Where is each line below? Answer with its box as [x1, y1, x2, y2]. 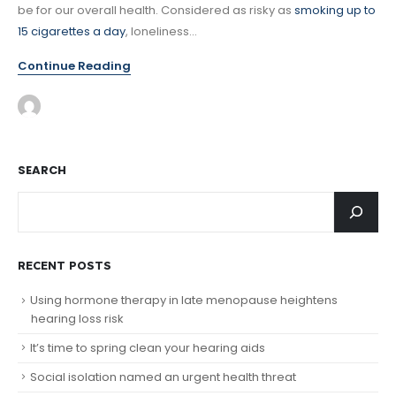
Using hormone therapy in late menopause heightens [30, 292, 338, 309]
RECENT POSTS [18, 258, 111, 273]
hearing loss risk [31, 309, 124, 327]
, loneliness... [126, 22, 197, 40]
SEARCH [18, 162, 66, 179]
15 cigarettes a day [18, 22, 126, 40]
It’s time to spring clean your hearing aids [30, 339, 265, 356]
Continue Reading [18, 57, 131, 75]
